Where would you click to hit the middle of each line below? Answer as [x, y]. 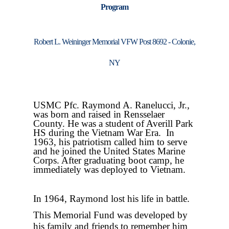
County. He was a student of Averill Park [113, 123]
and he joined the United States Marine [109, 151]
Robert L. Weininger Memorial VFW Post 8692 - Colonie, [114, 42]
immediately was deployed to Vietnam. [109, 169]
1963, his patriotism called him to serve [110, 142]
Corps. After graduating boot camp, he [109, 160]
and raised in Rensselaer [118, 114]
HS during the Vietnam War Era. [100, 133]
